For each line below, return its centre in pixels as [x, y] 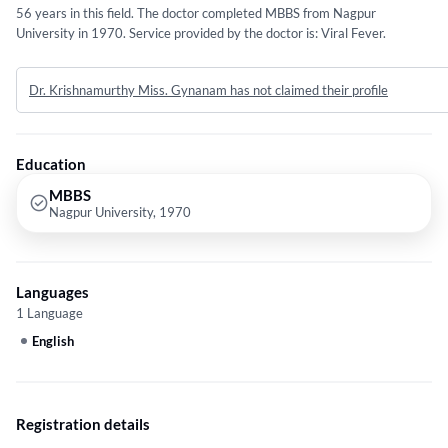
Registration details [83, 424]
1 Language [49, 313]
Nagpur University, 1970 [120, 212]
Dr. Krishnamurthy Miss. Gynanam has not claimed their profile [208, 90]
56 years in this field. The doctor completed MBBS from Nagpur [196, 13]
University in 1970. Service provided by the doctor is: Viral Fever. [201, 33]
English [53, 341]
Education [51, 164]
